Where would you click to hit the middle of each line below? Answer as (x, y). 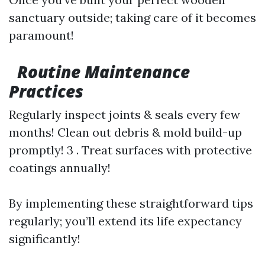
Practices (46, 91)
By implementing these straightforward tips (131, 203)
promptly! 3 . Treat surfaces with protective (130, 150)
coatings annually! (60, 168)
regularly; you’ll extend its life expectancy (125, 221)
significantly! (45, 239)
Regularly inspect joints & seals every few (125, 114)
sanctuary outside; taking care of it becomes (132, 17)
